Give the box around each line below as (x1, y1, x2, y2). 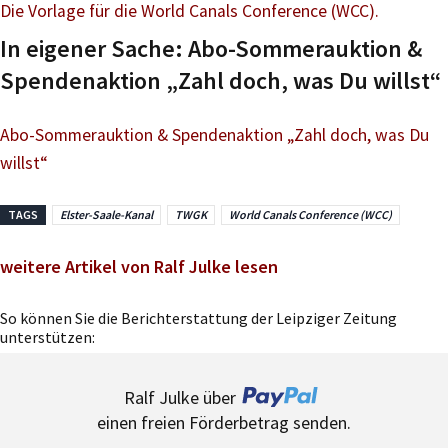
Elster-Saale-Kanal (60, 206, 153, 222)
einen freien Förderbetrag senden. (97, 410, 351, 434)
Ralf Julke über (124, 385, 236, 409)
